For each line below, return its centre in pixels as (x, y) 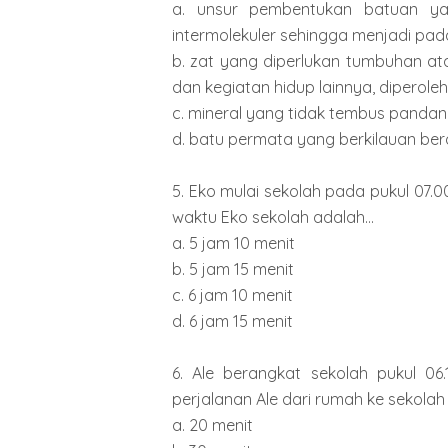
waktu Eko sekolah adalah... (273, 216)
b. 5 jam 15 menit (233, 268)
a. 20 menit (212, 424)
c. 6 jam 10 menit (232, 294)
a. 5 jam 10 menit (233, 242)
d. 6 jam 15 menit (232, 320)
